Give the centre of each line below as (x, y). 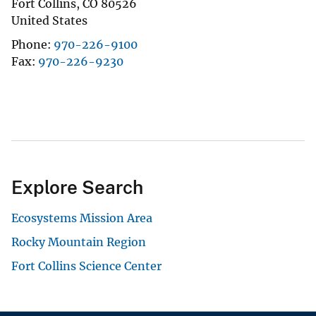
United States (49, 20)
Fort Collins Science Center (86, 266)
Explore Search (77, 187)
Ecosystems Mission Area (82, 218)
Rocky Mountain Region (79, 242)
